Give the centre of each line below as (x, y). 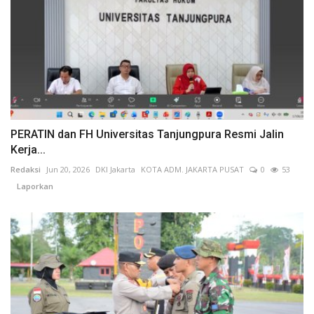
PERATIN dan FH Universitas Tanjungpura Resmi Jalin (147, 135)
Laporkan (32, 186)
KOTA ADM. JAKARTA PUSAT (192, 170)
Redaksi (26, 170)
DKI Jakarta (115, 170)
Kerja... (28, 150)
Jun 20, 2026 (68, 170)
